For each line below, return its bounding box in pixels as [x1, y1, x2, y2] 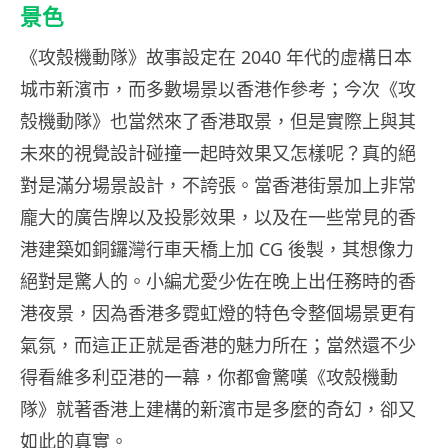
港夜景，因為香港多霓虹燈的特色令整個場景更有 [20, 300, 416, 325]
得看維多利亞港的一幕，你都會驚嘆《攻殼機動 [20, 364, 398, 389]
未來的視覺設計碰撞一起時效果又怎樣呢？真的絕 [20, 140, 416, 165]
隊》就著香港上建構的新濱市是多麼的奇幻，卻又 [20, 396, 416, 421]
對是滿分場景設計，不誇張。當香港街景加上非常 [20, 172, 416, 197]
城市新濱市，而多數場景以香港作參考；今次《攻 [20, 76, 416, 101]
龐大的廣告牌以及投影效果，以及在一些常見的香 [20, 204, 416, 229]
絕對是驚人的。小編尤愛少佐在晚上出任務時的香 [20, 268, 416, 293]
